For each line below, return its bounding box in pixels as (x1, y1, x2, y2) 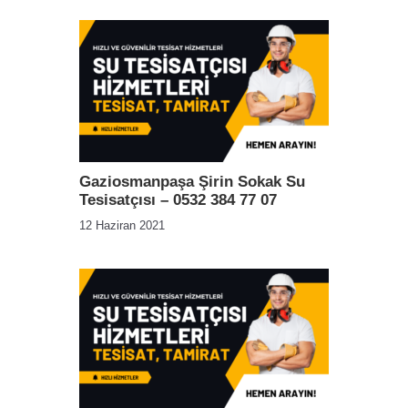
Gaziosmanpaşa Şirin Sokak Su (79, 173, 305, 190)
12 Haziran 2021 (79, 219, 165, 232)
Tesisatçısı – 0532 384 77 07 (79, 191, 277, 209)
